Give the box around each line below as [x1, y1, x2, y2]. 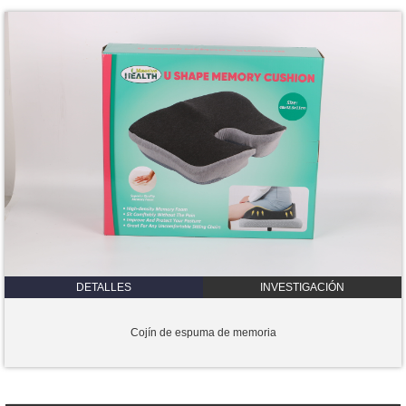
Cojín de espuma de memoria [130, 326, 276, 339]
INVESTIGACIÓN [260, 281, 344, 294]
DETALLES [76, 281, 131, 294]
